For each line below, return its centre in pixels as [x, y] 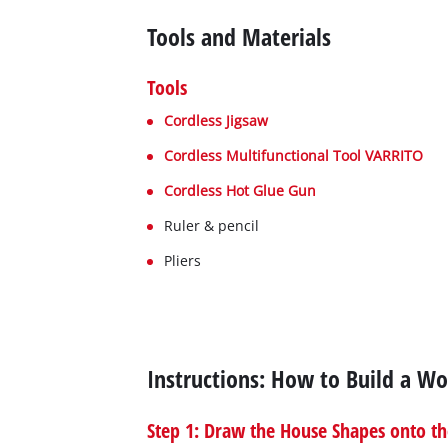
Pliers [183, 261]
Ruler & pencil [212, 226]
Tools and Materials [239, 36]
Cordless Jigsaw [216, 121]
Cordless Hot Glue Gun [240, 191]
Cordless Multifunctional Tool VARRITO [294, 156]
